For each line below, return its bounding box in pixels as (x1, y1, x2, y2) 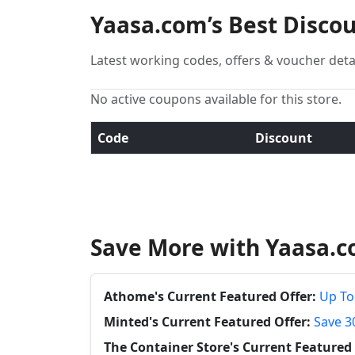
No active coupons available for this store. (90, 90, 342, 108)
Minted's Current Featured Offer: (104, 313, 311, 330)
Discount (255, 129, 312, 147)
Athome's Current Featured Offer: (104, 288, 316, 305)
